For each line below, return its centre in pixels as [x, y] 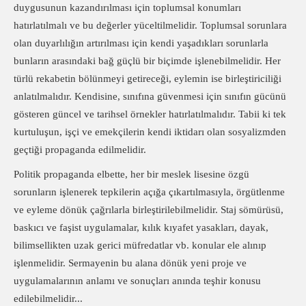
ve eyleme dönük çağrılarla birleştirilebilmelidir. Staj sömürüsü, [149, 210]
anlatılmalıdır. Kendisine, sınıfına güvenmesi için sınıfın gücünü [150, 96]
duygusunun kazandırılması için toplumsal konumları [127, 8]
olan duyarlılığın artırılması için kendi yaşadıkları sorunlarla [141, 43]
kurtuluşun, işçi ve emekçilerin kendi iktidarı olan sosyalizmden [150, 132]
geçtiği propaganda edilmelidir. [80, 150]
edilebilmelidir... [48, 298]
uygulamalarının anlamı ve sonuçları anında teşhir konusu [137, 281]
